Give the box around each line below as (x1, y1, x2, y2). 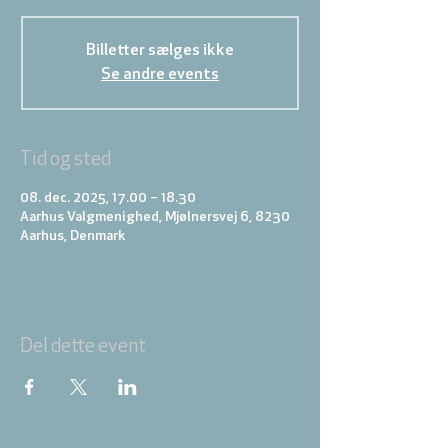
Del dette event (20, 337, 146, 357)
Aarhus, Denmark (20, 229, 126, 244)
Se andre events (101, 67, 219, 83)
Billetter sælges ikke (86, 43, 234, 59)
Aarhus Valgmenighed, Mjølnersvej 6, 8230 (20, 210, 290, 225)
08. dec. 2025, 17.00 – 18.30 (20, 191, 196, 206)
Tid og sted (20, 150, 111, 170)
